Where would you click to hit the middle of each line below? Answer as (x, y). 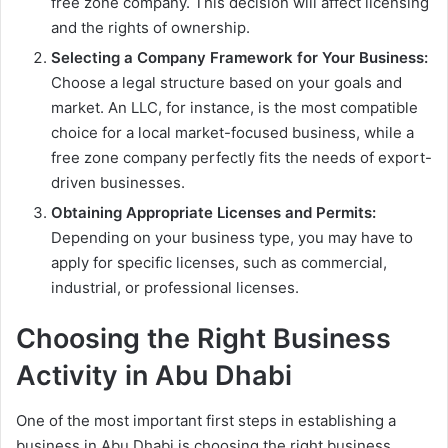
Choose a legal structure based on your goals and (226, 83)
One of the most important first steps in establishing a (206, 420)
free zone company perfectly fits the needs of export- (241, 158)
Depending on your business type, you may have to (232, 238)
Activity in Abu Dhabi (154, 376)
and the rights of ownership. (150, 28)
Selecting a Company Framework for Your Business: (239, 58)
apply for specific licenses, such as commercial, (219, 263)
